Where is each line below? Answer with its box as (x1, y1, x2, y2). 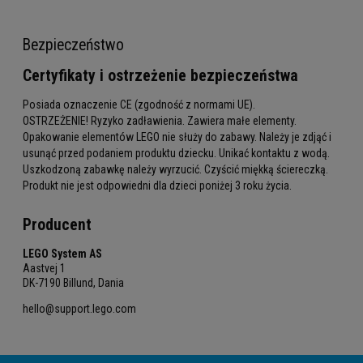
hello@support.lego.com (23, 302, 136, 316)
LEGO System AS (23, 247, 102, 261)
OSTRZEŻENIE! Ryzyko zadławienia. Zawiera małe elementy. (23, 114, 297, 128)
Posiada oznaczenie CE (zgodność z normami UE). (23, 98, 255, 112)
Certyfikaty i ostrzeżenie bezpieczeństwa (23, 66, 298, 85)
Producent (23, 216, 92, 235)
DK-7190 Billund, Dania (23, 276, 124, 290)
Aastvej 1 (23, 262, 66, 275)
